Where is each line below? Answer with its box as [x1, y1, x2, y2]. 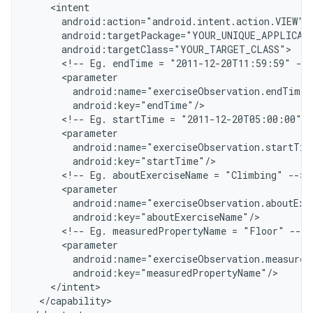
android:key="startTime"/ [28, 154, 210, 168]
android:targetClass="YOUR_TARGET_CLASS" [28, 43, 286, 56]
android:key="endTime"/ [28, 99, 199, 112]
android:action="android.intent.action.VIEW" [28, 15, 304, 28]
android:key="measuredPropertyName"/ [28, 266, 272, 279]
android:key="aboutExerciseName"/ [28, 210, 254, 224]
